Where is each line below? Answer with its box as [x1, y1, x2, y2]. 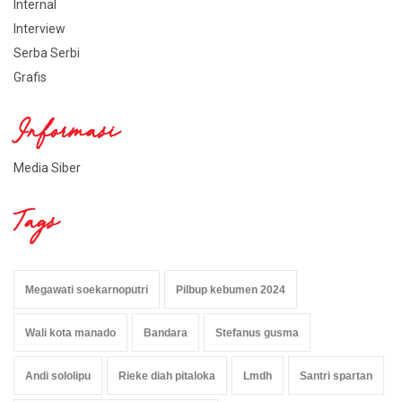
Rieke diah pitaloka [118, 369, 215, 382]
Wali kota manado [25, 326, 116, 339]
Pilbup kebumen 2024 [176, 283, 285, 296]
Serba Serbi [13, 45, 80, 60]
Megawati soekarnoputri [25, 283, 148, 296]
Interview [13, 21, 66, 36]
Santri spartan [300, 369, 372, 382]
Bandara [144, 326, 188, 339]
